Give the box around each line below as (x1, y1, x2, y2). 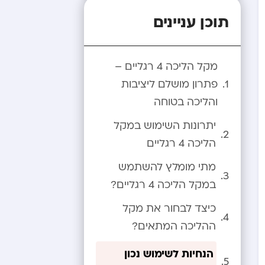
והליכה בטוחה (154, 95, 218, 109)
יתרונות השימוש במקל (114, 119, 216, 132)
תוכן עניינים (153, 10, 229, 32)
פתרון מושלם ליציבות (121, 77, 218, 91)
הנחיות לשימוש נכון (124, 245, 214, 261)
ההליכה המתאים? (132, 219, 216, 233)
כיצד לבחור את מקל (122, 202, 216, 215)
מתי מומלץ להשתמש (118, 160, 216, 174)
